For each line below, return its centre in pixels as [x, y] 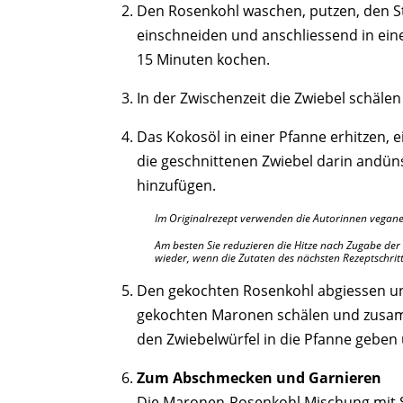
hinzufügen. [176, 185]
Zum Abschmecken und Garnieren [259, 378]
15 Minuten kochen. [203, 59]
